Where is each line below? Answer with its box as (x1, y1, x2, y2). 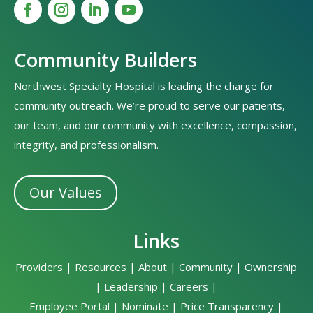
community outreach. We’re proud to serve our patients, (14, 99, 286, 113)
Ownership (245, 260, 298, 275)
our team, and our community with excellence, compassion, (14, 118, 298, 133)
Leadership (104, 279, 159, 294)
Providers (15, 260, 64, 275)
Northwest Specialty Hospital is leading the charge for (14, 79, 275, 94)
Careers (170, 279, 209, 294)
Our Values (29, 183, 103, 203)
